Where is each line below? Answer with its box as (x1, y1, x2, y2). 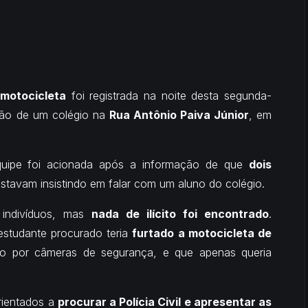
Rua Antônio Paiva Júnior (109, 107, 249, 122)
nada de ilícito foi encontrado (91, 206, 269, 221)
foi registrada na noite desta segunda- (66, 88, 272, 102)
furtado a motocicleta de (132, 225, 272, 240)
